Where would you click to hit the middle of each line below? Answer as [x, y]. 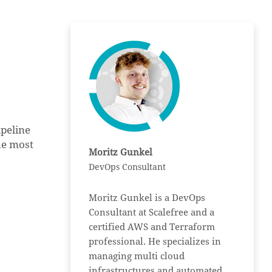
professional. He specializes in [155, 242]
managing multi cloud [137, 256]
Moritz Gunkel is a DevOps [147, 198]
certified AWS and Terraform [152, 227]
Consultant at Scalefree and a [152, 212]
